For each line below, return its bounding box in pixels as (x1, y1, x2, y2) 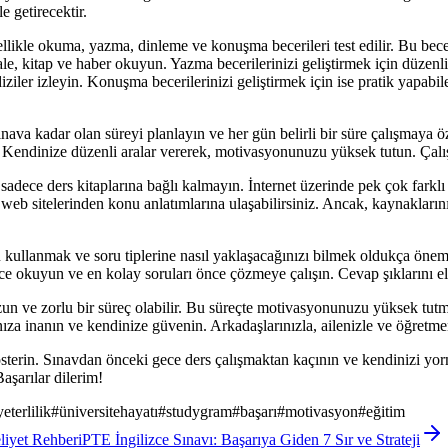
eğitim (366, 402, 405, 420)
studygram (166, 402, 232, 420)
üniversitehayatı (59, 402, 158, 420)
